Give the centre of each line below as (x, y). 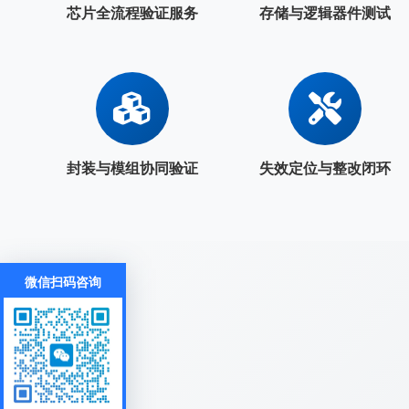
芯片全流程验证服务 (132, 13)
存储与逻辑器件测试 (325, 13)
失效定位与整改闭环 (325, 168)
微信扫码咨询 (63, 281)
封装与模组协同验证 (132, 168)
